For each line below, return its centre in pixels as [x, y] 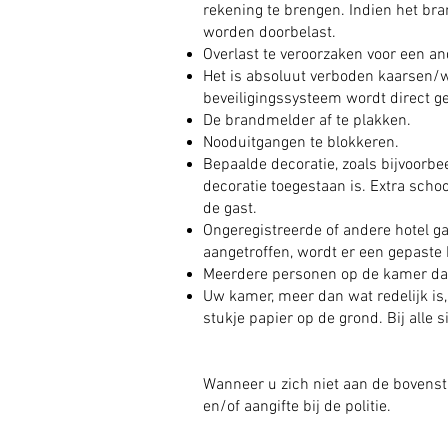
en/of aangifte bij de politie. [297, 407]
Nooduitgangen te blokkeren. [301, 143]
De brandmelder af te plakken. [307, 121]
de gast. [230, 209]
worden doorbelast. [269, 33]
